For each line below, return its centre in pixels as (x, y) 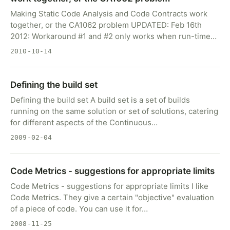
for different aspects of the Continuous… (84, 122)
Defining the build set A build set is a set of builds (100, 100)
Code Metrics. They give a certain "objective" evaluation (112, 197)
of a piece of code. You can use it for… (79, 209)
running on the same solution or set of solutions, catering (114, 111)
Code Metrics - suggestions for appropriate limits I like (109, 186)
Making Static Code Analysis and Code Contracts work (109, 14)
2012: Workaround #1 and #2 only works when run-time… (113, 36)
